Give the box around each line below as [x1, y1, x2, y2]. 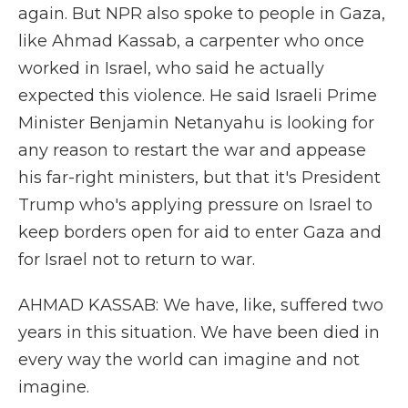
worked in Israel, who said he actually [18, 58, 324, 78]
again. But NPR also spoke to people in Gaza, [18, 4, 385, 24]
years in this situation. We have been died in [18, 322, 380, 342]
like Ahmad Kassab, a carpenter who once [18, 31, 364, 51]
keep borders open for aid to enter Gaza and [18, 222, 382, 242]
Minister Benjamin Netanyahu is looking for [18, 113, 374, 133]
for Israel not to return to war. [18, 250, 255, 270]
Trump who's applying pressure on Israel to [18, 195, 372, 215]
